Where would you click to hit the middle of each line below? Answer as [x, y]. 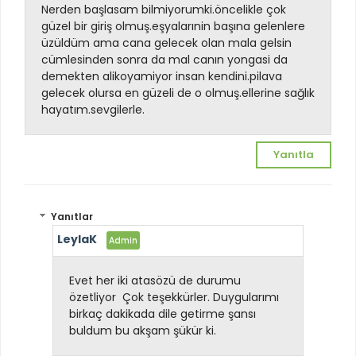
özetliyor [94, 298]
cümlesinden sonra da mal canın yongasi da [164, 59]
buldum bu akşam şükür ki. [143, 331]
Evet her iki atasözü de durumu [155, 281]
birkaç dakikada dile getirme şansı [163, 314]
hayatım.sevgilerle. [93, 109]
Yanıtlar [72, 217]
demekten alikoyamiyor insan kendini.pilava [162, 76]
